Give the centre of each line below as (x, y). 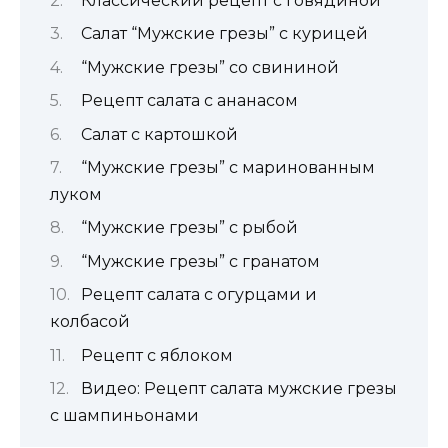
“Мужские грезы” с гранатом (200, 261)
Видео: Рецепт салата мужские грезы (238, 388)
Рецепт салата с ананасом (189, 101)
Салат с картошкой (159, 134)
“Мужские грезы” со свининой (209, 67)
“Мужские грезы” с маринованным (227, 168)
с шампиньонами (124, 415)
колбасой (90, 322)
